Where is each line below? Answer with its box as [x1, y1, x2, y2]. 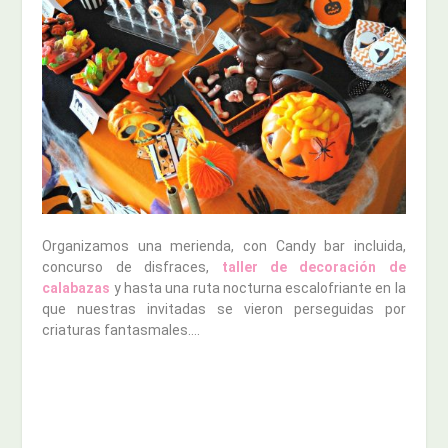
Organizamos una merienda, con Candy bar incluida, [42, 238, 406, 255]
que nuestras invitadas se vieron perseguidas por [42, 301, 406, 318]
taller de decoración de [221, 259, 406, 276]
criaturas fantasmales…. [42, 322, 201, 339]
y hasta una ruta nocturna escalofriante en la [110, 280, 406, 297]
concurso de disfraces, [42, 259, 222, 276]
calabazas [42, 280, 111, 297]
